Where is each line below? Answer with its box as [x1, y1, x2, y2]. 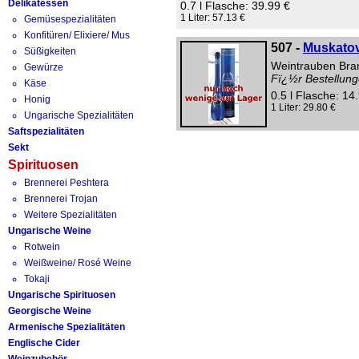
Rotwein [24, 241, 60, 252]
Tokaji [24, 273, 50, 284]
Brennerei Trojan [24, 193, 98, 204]
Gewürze [24, 62, 63, 73]
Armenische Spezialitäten [8, 321, 125, 333]
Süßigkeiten [24, 46, 76, 57]
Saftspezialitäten [8, 126, 84, 137]
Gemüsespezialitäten [24, 14, 116, 25]
